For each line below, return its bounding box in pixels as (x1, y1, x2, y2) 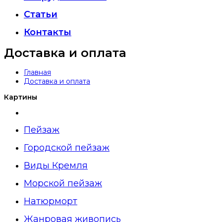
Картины (4, 93, 37, 102)
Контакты (24, 27, 71, 38)
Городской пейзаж (24, 142, 110, 154)
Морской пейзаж (24, 178, 102, 189)
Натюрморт (24, 196, 77, 207)
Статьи (24, 9, 57, 20)
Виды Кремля (24, 160, 88, 171)
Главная (24, 68, 51, 77)
